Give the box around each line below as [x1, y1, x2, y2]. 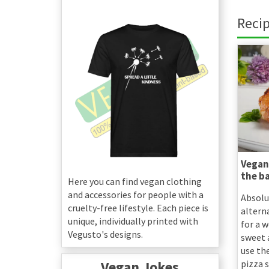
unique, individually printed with [68, 214, 198, 227]
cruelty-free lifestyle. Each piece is [68, 201, 208, 214]
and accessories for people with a [68, 188, 204, 201]
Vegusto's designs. [68, 228, 143, 240]
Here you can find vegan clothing [68, 175, 202, 187]
